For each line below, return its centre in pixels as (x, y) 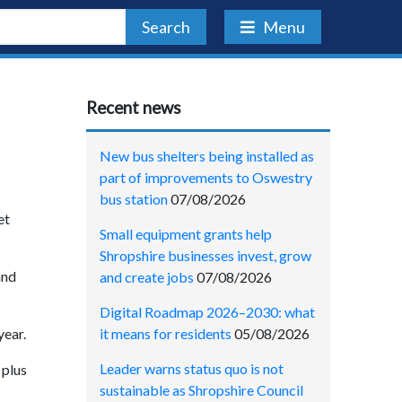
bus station (134, 198)
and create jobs (147, 276)
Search (166, 26)
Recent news (134, 108)
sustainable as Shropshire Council (201, 389)
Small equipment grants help (186, 233)
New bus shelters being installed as (207, 155)
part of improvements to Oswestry (206, 177)
